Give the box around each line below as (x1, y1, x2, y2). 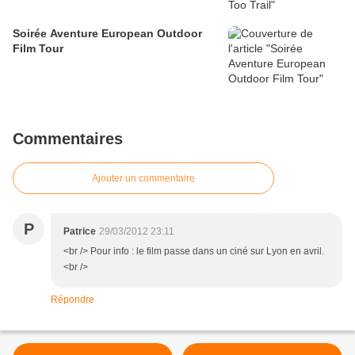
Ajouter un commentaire (92, 173, 195, 185)
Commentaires (13, 130, 123, 148)
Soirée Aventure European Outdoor (13, 27, 202, 40)
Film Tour (13, 42, 63, 55)
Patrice (63, 226, 96, 238)
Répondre (51, 294, 94, 306)
